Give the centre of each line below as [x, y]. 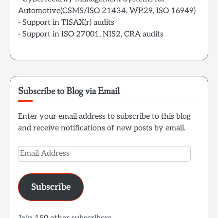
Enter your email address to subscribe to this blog [104, 117]
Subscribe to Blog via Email [69, 91]
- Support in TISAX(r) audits [66, 23]
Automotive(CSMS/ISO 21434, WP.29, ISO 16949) [107, 11]
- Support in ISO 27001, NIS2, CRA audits [91, 35]
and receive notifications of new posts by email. [102, 128]
